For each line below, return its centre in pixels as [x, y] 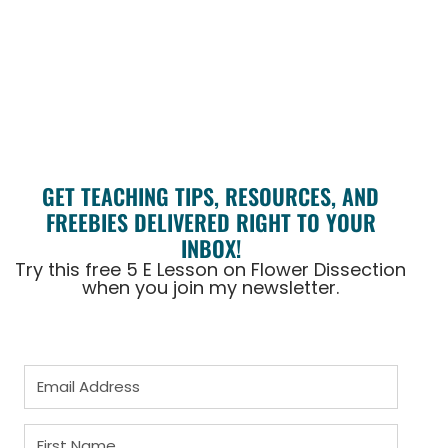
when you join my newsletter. [211, 288]
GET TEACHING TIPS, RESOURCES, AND [211, 196]
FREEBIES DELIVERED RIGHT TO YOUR [210, 222]
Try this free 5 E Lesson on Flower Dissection [211, 270]
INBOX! [210, 248]
